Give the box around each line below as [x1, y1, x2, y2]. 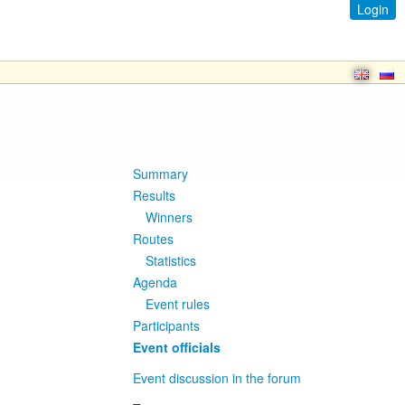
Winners [146, 208, 193, 226]
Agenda [133, 273, 177, 291]
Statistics [146, 251, 196, 269]
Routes [133, 230, 174, 248]
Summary [133, 165, 188, 183]
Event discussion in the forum [133, 369, 301, 387]
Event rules [146, 295, 210, 313]
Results [133, 186, 175, 204]
